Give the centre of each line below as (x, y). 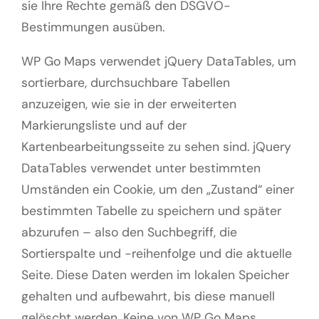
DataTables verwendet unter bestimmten (141, 168)
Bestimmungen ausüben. (93, 27)
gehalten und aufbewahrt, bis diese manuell (148, 296)
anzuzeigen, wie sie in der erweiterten (129, 104)
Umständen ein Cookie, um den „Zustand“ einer (158, 189)
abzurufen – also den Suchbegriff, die (129, 232)
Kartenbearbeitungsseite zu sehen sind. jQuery (156, 146)
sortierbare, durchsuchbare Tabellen (126, 82)
